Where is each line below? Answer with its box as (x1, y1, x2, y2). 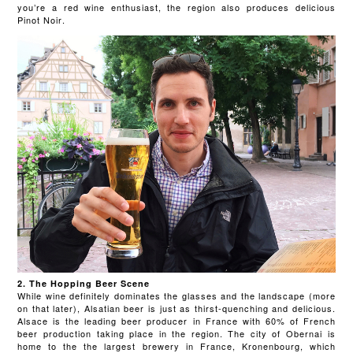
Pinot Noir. (17, 13, 69, 26)
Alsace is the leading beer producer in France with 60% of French (17, 314, 336, 328)
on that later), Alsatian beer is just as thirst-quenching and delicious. (17, 302, 336, 315)
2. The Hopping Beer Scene (17, 277, 150, 290)
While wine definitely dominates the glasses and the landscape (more (17, 289, 336, 303)
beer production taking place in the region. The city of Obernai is (17, 327, 336, 340)
